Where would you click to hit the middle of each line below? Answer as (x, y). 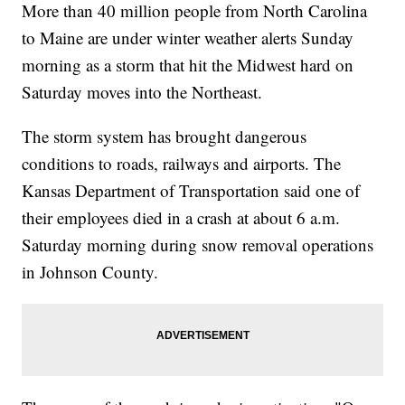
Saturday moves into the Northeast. (142, 92)
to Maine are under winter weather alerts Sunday (188, 38)
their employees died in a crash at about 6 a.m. (181, 218)
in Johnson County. (90, 272)
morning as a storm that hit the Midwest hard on (188, 65)
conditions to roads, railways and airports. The (182, 164)
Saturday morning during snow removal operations (198, 245)
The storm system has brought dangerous (165, 137)
